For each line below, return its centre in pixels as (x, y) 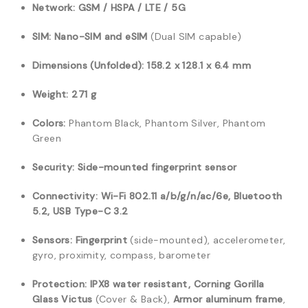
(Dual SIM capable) (195, 36)
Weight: (51, 94)
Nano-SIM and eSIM (101, 36)
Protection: (60, 284)
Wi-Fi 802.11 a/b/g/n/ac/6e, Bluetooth (191, 196)
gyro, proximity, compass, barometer (121, 255)
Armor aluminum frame (228, 299)
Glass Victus (63, 299)
